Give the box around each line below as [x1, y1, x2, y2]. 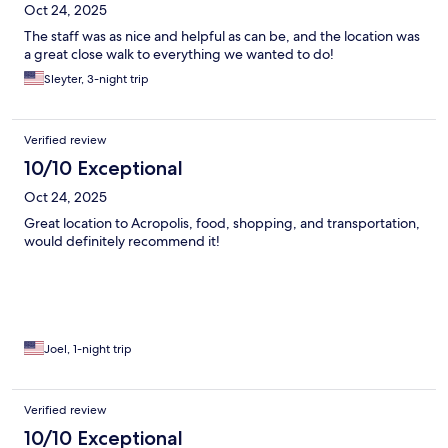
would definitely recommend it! [24, 232, 220, 251]
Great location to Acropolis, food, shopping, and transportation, [24, 214, 420, 233]
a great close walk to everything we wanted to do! [24, 45, 334, 64]
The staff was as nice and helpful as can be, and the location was [24, 27, 420, 46]
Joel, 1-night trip [44, 341, 132, 358]
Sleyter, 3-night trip [44, 71, 149, 88]
